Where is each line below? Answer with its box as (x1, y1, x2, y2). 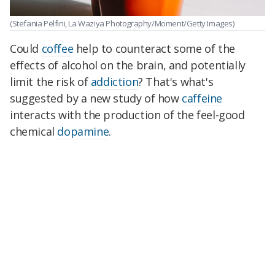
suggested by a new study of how (10, 90, 182, 106)
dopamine (57, 123, 109, 139)
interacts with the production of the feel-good (10, 107, 245, 122)
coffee (41, 41, 74, 56)
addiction (90, 74, 139, 89)
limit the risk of (10, 74, 91, 89)
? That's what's (138, 74, 214, 89)
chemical (10, 123, 58, 139)
